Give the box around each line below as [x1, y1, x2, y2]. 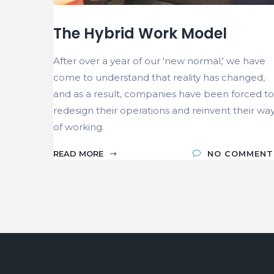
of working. [53, 120, 104, 133]
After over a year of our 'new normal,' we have [53, 54, 265, 67]
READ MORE [53, 148, 106, 158]
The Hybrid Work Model [53, 23, 227, 43]
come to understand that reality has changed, [53, 71, 265, 83]
